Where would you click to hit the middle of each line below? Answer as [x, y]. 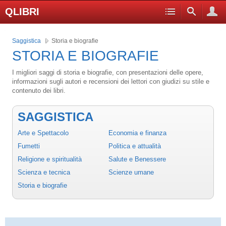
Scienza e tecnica [44, 172]
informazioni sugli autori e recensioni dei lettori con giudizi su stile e [111, 81]
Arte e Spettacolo [43, 133]
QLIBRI [22, 12]
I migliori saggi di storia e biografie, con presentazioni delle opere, [108, 72]
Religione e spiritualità [50, 159]
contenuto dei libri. [39, 90]
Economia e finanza [137, 133]
